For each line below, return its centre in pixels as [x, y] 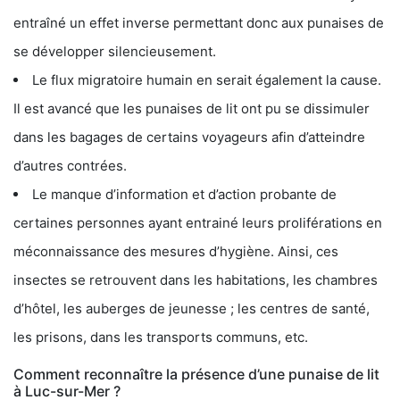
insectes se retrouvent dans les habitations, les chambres [196, 279]
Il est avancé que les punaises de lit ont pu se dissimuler [192, 108]
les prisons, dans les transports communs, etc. [161, 337]
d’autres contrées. [70, 165]
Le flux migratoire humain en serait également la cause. [207, 79]
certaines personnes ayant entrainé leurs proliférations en [198, 222]
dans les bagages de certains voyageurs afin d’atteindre [189, 137]
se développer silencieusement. [115, 51]
